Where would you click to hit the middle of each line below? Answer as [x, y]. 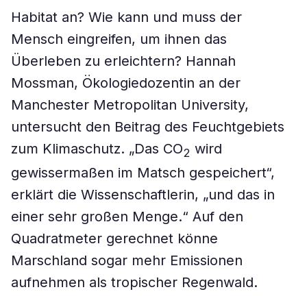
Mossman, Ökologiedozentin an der [126, 83]
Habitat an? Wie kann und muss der [126, 17]
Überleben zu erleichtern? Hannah [123, 61]
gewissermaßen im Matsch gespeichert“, [143, 173]
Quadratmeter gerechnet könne [114, 238]
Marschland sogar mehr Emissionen [127, 260]
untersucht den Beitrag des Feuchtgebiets [148, 127]
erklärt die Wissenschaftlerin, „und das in [143, 195]
